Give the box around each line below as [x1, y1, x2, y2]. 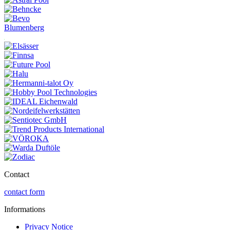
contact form [4, 187, 45, 196]
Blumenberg [4, 23, 44, 32]
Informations [4, 204, 45, 214]
